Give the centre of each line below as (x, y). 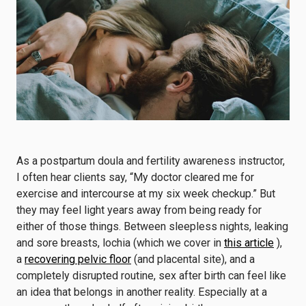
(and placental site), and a (193, 259)
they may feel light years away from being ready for (139, 210)
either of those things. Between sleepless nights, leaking (152, 226)
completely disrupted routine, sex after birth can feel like (151, 276)
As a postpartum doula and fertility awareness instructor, (151, 161)
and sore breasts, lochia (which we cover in (120, 243)
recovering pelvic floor (78, 259)
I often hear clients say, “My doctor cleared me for (135, 177)
